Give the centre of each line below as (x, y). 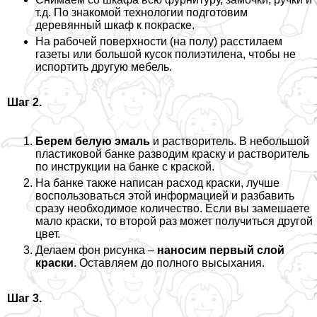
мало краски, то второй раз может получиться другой (174, 221)
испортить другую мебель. (104, 67)
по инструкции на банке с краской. (125, 167)
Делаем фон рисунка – (96, 250)
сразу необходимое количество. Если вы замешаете (173, 209)
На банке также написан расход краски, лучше (157, 183)
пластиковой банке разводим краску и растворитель (172, 154)
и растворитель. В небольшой (230, 142)
